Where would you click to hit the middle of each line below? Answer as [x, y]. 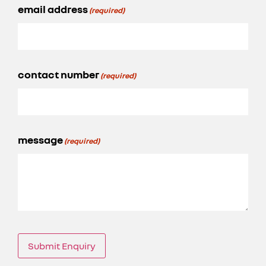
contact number [58, 74]
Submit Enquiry [62, 246]
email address [53, 9]
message [40, 139]
